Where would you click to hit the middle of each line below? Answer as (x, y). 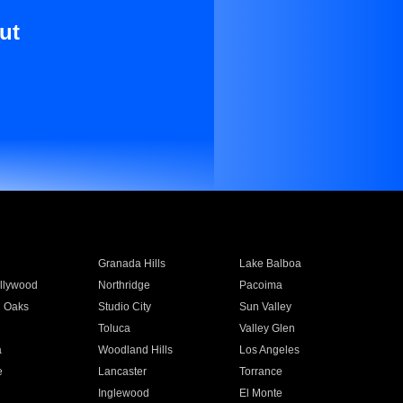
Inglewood (123, 393)
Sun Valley (266, 307)
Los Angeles (270, 350)
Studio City (124, 307)
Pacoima (261, 285)
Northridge (124, 285)
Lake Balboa (271, 264)
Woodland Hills (135, 350)
